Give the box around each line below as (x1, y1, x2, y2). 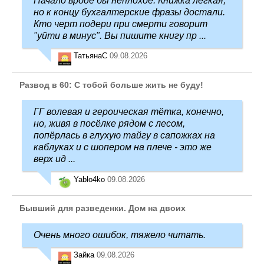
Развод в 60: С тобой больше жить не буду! (19, 80, 203, 90)
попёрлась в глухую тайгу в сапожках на (34, 130, 215, 140)
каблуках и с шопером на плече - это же (34, 141, 212, 152)
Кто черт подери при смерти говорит (34, 18, 207, 29)
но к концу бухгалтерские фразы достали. (34, 6, 225, 17)
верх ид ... (34, 153, 75, 164)
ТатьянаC (74, 51, 110, 60)
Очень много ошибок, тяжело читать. (34, 229, 206, 240)
